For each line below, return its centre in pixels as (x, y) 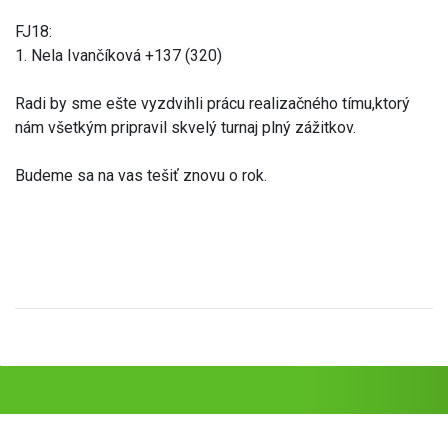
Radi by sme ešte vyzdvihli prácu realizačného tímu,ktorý (212, 103)
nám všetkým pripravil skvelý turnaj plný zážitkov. (187, 127)
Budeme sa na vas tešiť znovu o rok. (141, 175)
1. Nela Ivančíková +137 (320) (118, 55)
